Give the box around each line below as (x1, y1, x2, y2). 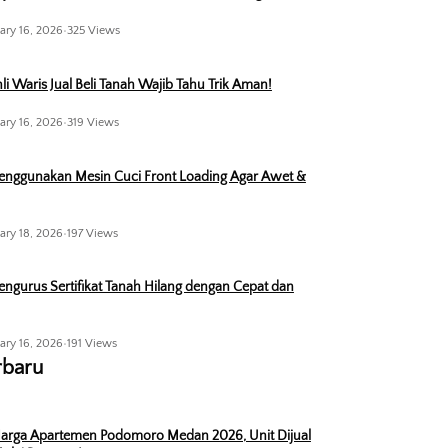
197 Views (66, 226, 118, 240)
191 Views (66, 336, 117, 350)
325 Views (66, 24, 120, 38)
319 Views (66, 116, 119, 130)
